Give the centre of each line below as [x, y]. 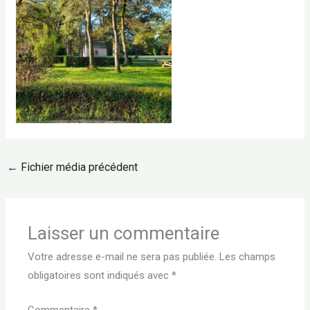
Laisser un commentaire [124, 234]
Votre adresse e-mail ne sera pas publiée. [122, 257]
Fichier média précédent [78, 167]
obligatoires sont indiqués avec [100, 276]
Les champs [248, 257]
